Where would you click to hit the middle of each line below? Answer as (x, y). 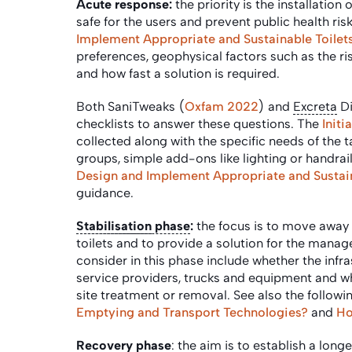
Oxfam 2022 (222, 106)
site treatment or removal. (153, 295)
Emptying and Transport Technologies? (192, 312)
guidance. (106, 192)
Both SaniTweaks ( (130, 106)
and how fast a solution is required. (180, 73)
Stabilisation (114, 225)
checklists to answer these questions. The (199, 123)
